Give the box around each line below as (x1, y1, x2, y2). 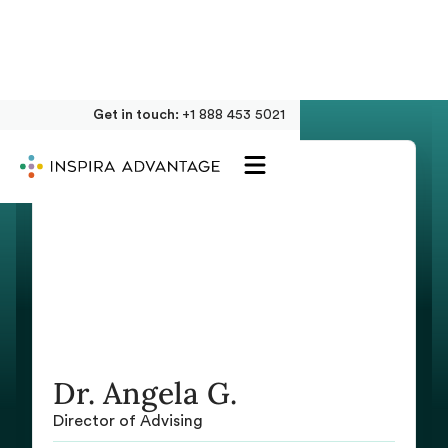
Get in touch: (93, 108, 182, 122)
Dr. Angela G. (53, 374, 237, 412)
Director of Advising (53, 413, 203, 429)
